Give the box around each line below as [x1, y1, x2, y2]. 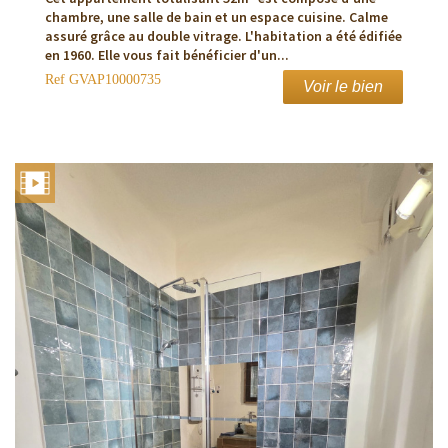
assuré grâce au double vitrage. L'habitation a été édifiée [45, 27, 402, 46]
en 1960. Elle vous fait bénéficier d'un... [45, 46, 289, 65]
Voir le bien [303, 78, 383, 96]
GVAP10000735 [65, 72, 161, 88]
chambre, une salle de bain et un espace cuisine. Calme [45, 8, 388, 27]
